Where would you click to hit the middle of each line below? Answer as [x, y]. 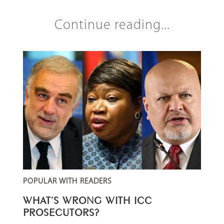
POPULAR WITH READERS [67, 181]
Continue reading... [112, 25]
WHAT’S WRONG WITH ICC [87, 199]
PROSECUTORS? [61, 211]
